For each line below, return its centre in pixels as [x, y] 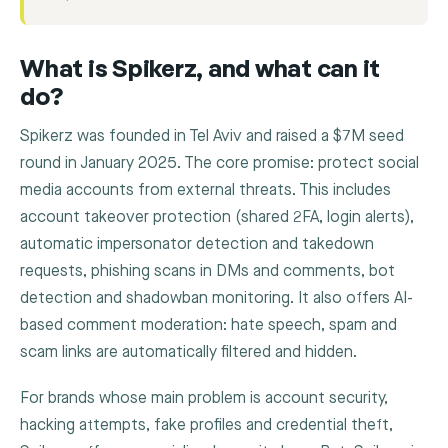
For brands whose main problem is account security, [204, 399]
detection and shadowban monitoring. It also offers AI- [216, 298]
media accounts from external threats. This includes [205, 190]
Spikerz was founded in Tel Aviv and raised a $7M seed [212, 136]
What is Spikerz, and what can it [200, 71]
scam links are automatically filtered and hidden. [188, 352]
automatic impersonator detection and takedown [197, 244]
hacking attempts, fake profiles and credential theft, [206, 426]
